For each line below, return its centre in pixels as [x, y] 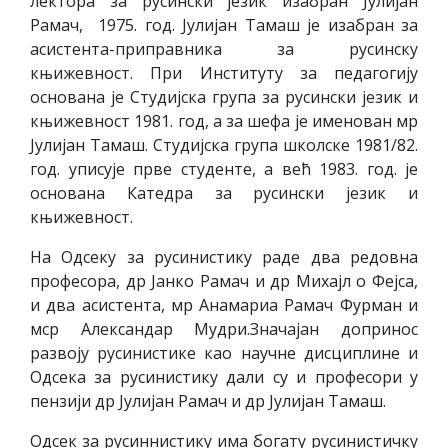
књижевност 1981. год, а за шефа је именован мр [224, 121]
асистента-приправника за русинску [224, 49]
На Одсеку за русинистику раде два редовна [224, 257]
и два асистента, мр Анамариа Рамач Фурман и [224, 305]
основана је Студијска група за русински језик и [224, 97]
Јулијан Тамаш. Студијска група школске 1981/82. [224, 145]
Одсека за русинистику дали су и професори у [224, 377]
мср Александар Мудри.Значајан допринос [224, 329]
